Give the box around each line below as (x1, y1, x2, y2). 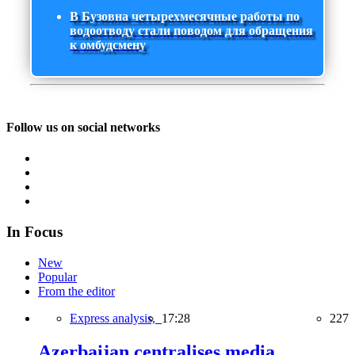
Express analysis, (70, 311, 162, 325)
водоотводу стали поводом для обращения (70, 24, 313, 38)
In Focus (6, 223, 63, 240)
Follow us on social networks (6, 120, 160, 134)
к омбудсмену (70, 38, 146, 52)
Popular (38, 269, 77, 284)
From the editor (38, 284, 115, 298)
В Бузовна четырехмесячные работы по (70, 10, 300, 24)
